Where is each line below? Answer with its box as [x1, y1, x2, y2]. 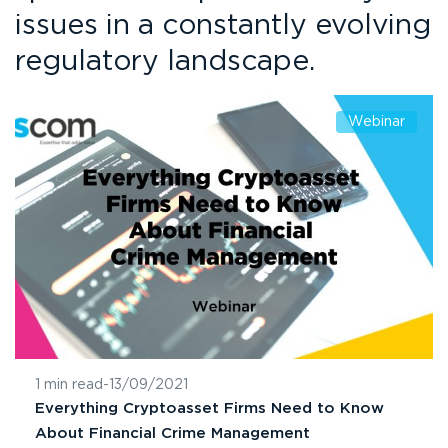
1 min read [35, 378, 103, 391]
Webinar [348, 116, 405, 128]
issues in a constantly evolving [15, 14, 431, 38]
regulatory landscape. [15, 50, 315, 74]
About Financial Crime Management [35, 426, 310, 440]
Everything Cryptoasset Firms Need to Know [35, 401, 384, 415]
